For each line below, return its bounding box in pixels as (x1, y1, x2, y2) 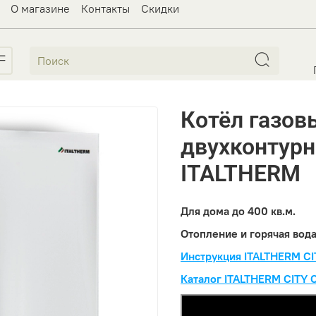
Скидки (141, 1, 179, 16)
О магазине (11, 1, 70, 16)
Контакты (81, 1, 130, 16)
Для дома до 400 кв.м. (181, 204, 296, 219)
